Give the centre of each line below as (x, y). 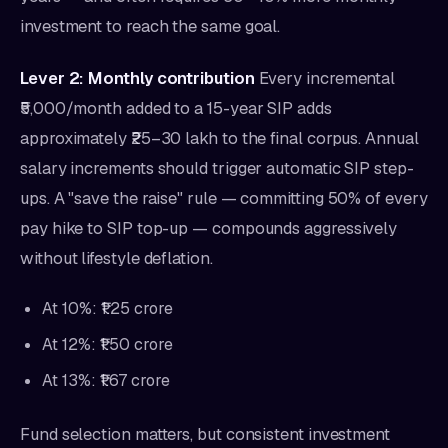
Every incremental (325, 78)
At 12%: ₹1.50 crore (107, 344)
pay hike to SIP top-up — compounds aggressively (209, 228)
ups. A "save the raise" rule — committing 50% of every (224, 198)
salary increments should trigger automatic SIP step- (217, 168)
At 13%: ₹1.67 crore (106, 380)
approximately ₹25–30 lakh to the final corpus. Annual (219, 138)
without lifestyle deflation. (116, 258)
